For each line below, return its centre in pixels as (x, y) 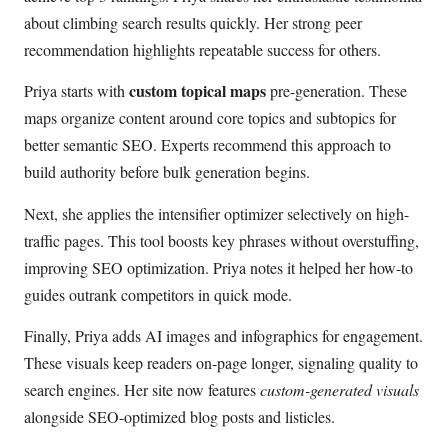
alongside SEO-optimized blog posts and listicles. (179, 417)
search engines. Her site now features (142, 390)
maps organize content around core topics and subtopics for (210, 118)
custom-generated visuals (339, 390)
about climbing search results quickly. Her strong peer (193, 22)
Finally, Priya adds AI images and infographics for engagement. (223, 336)
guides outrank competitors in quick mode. (158, 294)
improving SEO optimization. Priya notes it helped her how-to (218, 267)
